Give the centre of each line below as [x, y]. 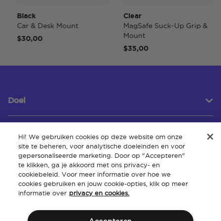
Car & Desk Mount [36, 26]
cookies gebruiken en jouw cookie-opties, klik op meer [103, 184]
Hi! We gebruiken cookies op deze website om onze [101, 137]
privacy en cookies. [99, 193]
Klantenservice [37, 139]
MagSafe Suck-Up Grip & [153, 26]
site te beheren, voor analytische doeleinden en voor [102, 146]
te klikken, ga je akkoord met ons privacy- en [89, 165]
